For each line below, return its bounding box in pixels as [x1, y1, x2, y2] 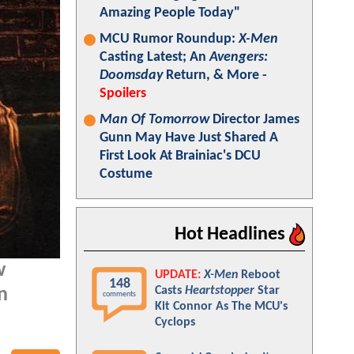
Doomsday [100, 68, 163, 83]
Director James [209, 112, 299, 127]
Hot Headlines [175, 225, 289, 244]
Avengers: [209, 50, 268, 65]
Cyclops [155, 316, 195, 329]
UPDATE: [155, 269, 201, 281]
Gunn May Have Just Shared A [100, 130, 278, 145]
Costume [100, 167, 153, 182]
